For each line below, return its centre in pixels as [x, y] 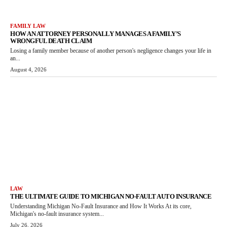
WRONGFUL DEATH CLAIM [51, 41]
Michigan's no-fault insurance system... [57, 214]
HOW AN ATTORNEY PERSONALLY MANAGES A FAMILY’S [96, 34]
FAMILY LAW [28, 26]
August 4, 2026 [28, 70]
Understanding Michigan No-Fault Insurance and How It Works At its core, [101, 206]
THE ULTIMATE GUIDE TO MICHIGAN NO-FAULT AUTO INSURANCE [111, 196]
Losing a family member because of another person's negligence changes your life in [111, 51]
